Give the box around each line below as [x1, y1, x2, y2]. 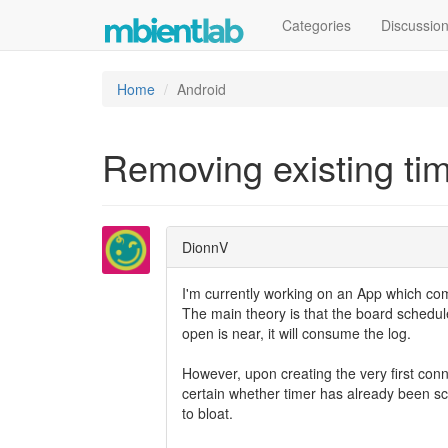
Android [177, 79, 226, 99]
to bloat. [182, 403, 237, 423]
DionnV [182, 237, 228, 257]
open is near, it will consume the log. [182, 323, 411, 343]
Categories [282, 15, 351, 35]
